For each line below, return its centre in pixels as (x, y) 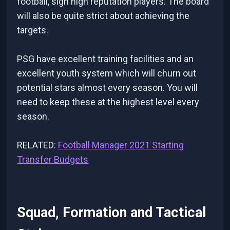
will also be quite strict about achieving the (103, 15)
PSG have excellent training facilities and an (106, 59)
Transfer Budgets (53, 159)
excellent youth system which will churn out (107, 73)
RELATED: (38, 145)
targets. (33, 30)
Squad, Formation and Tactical (112, 213)
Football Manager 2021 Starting (121, 145)
